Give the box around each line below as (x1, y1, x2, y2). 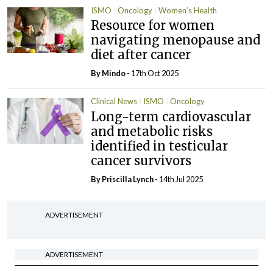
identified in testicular (91, 138, 229, 154)
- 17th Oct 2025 (126, 68, 179, 79)
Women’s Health (158, 5, 218, 15)
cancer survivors (91, 152, 192, 168)
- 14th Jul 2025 (154, 174, 204, 184)
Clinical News (91, 96, 138, 107)
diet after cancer (91, 47, 191, 63)
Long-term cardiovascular (91, 108, 252, 124)
